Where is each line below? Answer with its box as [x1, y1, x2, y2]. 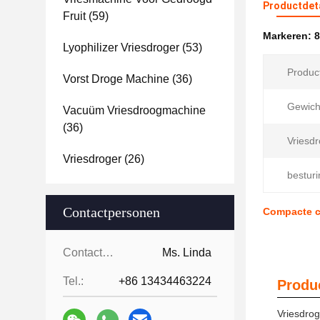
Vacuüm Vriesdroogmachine [63, 104, 206, 116]
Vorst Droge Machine [63, 73, 169, 85]
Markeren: [263, 30, 314, 41]
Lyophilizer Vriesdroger [63, 41, 179, 54]
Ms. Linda [162, 246, 211, 259]
